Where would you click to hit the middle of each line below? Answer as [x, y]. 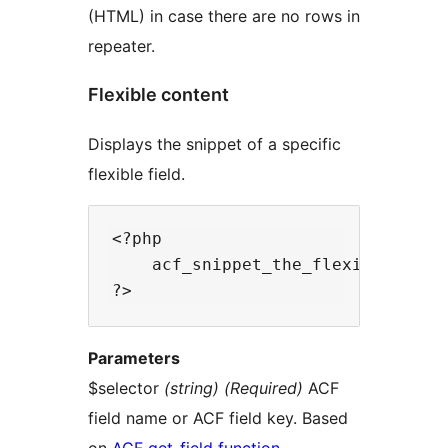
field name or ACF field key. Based [218, 418]
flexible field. [136, 174]
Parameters [134, 358]
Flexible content [158, 95]
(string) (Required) [233, 388]
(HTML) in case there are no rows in [224, 15]
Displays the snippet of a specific [214, 144]
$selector [126, 388]
